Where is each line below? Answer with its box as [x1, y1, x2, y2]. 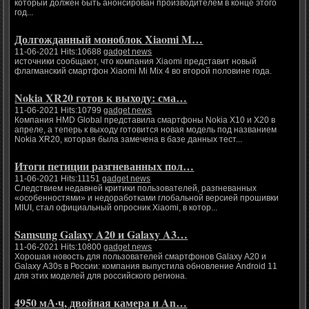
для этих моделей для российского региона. [14, 271, 188, 281]
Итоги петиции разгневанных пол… [14, 158, 195, 175]
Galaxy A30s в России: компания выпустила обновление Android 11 [14, 261, 278, 272]
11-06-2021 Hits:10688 [14, 47, 104, 57]
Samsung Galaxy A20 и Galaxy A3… [14, 226, 188, 243]
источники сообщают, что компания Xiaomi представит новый [14, 57, 257, 67]
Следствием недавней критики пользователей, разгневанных [14, 183, 257, 194]
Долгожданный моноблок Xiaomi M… [14, 31, 203, 48]
